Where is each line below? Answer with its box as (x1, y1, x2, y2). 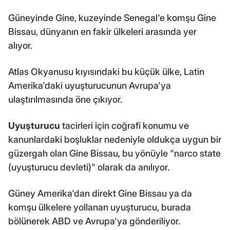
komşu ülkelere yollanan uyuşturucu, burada (8, 201, 191, 213)
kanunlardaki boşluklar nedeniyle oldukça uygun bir (8, 133, 221, 145)
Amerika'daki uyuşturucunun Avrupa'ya (8, 80, 171, 91)
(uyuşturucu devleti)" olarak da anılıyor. (8, 161, 169, 172)
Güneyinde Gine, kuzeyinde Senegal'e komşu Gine (8, 12, 216, 23)
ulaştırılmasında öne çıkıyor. (8, 93, 122, 105)
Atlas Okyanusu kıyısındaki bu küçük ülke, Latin (8, 66, 204, 77)
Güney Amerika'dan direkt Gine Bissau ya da (8, 187, 192, 199)
